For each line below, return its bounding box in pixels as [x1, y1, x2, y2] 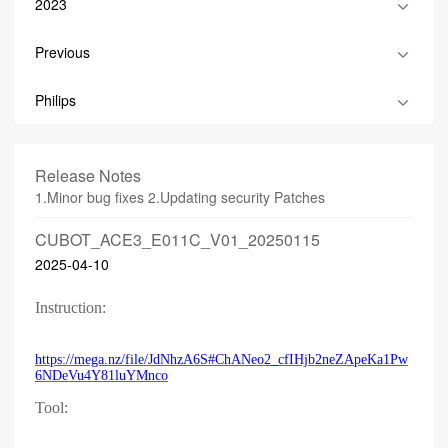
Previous [35, 42, 90, 62]
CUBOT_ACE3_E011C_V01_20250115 [35, 228, 320, 251]
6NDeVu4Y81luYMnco [35, 368, 168, 383]
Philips [35, 90, 76, 110]
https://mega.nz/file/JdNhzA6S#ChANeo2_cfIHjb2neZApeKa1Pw [35, 352, 408, 367]
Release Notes [35, 164, 141, 187]
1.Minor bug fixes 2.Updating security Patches [35, 187, 325, 207]
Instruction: [35, 299, 106, 316]
